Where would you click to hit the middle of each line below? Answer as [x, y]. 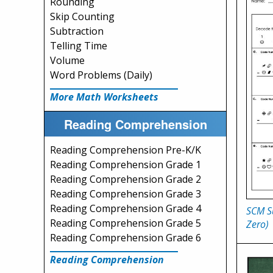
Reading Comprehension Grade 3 [126, 194]
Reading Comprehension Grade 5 [126, 223]
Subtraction [77, 31]
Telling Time [79, 46]
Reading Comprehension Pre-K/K [126, 150]
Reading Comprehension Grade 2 [126, 179]
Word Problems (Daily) [101, 75]
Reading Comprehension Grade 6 [126, 238]
